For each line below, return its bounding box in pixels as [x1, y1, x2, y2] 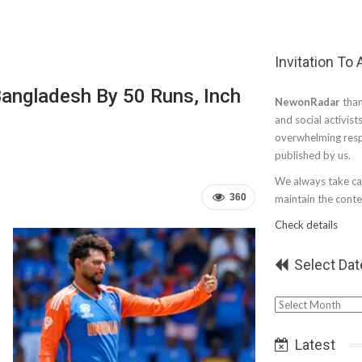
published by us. [275, 149, 351, 162]
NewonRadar [275, 95, 340, 108]
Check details [275, 218, 338, 231]
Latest [292, 336, 335, 353]
